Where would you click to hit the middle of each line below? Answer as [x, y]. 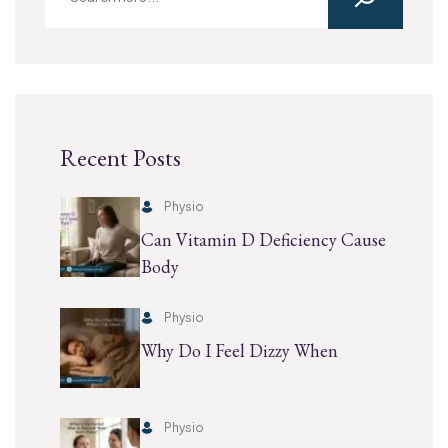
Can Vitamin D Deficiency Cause [263, 239]
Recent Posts [120, 157]
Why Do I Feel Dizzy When [239, 350]
